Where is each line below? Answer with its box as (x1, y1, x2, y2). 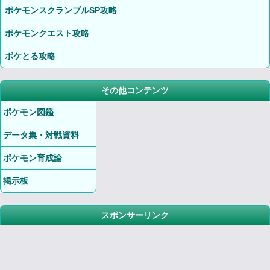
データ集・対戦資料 (3, 130, 79, 140)
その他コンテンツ (101, 86, 169, 95)
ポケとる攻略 (5, 51, 55, 61)
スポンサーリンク (101, 210, 169, 220)
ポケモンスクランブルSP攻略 (5, 5, 117, 15)
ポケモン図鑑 (3, 107, 54, 117)
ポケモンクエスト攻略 (5, 28, 89, 38)
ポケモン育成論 (3, 153, 62, 163)
